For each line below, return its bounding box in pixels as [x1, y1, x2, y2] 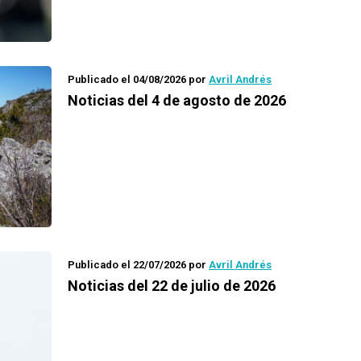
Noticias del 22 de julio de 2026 [68, 277, 276, 294]
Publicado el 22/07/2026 [68, 259, 186, 271]
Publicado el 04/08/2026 [68, 73, 186, 85]
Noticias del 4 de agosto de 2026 [68, 92, 286, 109]
